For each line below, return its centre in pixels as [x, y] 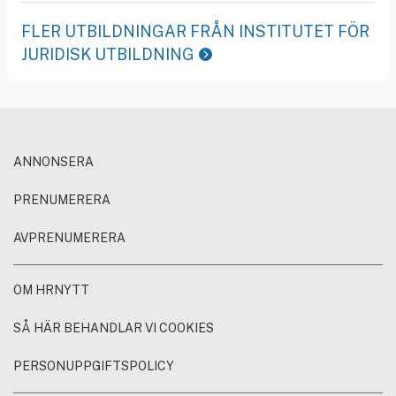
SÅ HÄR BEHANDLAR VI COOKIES [114, 327]
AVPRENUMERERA [69, 237]
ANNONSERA [53, 161]
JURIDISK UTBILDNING [108, 54]
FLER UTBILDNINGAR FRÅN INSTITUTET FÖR [195, 31]
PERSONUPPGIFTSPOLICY [94, 366]
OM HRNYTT [51, 289]
